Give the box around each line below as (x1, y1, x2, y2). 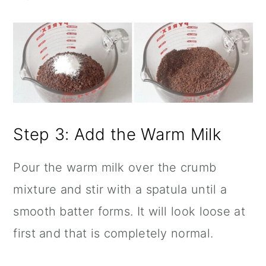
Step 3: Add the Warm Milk (13, 123, 221, 144)
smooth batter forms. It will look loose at (13, 204, 245, 218)
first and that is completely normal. (13, 226, 214, 240)
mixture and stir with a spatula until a (13, 182, 227, 197)
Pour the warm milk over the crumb (13, 160, 217, 175)
